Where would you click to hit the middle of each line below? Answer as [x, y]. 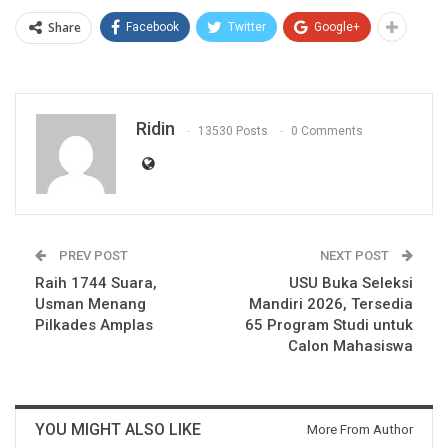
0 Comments [327, 130]
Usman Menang [90, 304]
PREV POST [92, 256]
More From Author [360, 430]
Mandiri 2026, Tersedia [331, 304]
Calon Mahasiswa [350, 346]
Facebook [152, 27]
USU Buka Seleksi [351, 283]
